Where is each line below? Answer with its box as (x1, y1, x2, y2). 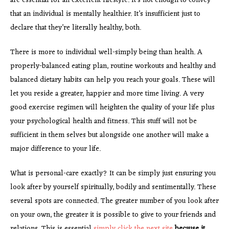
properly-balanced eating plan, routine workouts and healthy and (10, 59, 216, 73)
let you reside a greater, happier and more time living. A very (10, 87, 204, 100)
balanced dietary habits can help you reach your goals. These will (10, 73, 215, 86)
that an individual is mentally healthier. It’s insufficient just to (10, 7, 200, 20)
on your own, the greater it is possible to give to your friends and (10, 208, 216, 221)
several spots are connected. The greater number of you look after (10, 194, 219, 208)
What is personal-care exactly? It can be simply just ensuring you (10, 167, 216, 180)
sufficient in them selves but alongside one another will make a (10, 128, 209, 142)
